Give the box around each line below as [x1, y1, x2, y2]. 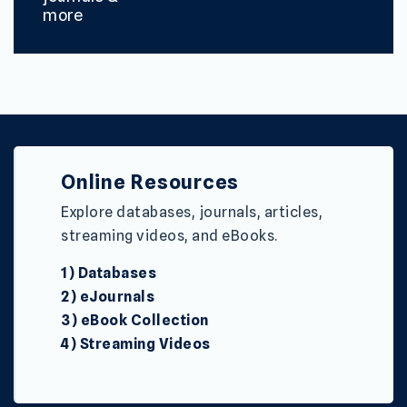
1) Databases [61, 263, 156, 282]
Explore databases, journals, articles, [61, 203, 323, 221]
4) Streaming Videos [61, 334, 211, 352]
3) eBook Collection [61, 311, 209, 329]
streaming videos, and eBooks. [61, 226, 280, 244]
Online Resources [61, 169, 239, 194]
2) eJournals [61, 287, 154, 305]
